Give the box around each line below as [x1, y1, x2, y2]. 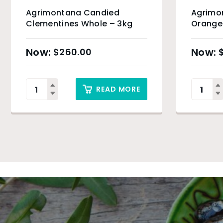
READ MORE [96, 84, 141, 94]
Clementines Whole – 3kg [26, 18, 133, 29]
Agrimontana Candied [26, 7, 120, 18]
